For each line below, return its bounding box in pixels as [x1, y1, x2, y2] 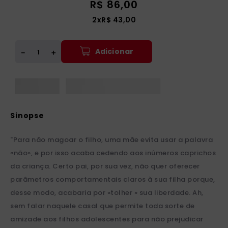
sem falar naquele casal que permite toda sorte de [10, 201, 195, 211]
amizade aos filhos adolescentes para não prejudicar [10, 214, 204, 224]
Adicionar [95, 46, 134, 56]
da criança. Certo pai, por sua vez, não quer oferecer [10, 161, 200, 172]
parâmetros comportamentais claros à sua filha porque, [10, 175, 215, 185]
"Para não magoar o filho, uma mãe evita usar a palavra [10, 135, 213, 145]
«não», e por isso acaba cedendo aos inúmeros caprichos [10, 148, 216, 158]
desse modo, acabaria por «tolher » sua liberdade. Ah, [10, 188, 204, 198]
